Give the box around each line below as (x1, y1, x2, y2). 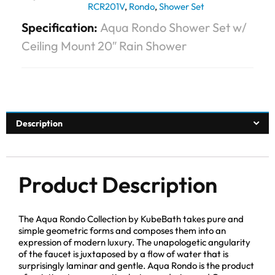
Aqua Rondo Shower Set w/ (100, 19, 247, 35)
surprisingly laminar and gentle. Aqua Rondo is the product (18, 260, 254, 272)
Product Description (18, 171, 217, 199)
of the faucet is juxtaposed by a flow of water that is (18, 248, 228, 260)
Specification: (21, 19, 100, 35)
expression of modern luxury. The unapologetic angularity (18, 236, 250, 249)
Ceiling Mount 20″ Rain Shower (21, 37, 187, 53)
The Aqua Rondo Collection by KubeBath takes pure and (18, 213, 244, 225)
